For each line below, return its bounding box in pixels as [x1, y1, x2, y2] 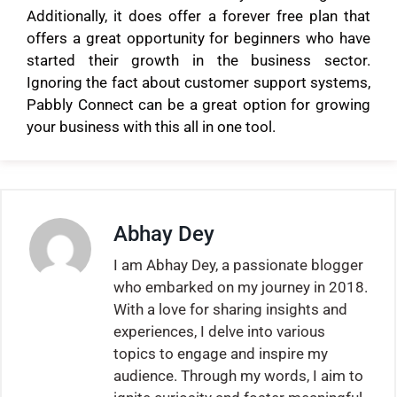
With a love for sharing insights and [113, 300, 347, 319]
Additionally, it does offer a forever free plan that [27, 6, 370, 25]
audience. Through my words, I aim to [113, 367, 363, 385]
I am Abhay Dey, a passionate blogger [113, 256, 363, 275]
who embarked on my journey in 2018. [113, 278, 368, 297]
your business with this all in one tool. [27, 117, 276, 136]
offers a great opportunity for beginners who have [27, 28, 370, 47]
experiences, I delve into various [113, 323, 325, 341]
